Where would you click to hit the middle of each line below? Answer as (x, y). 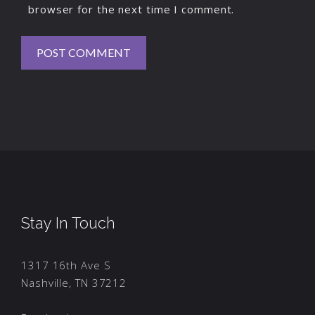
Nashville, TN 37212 (74, 283)
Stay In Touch (68, 223)
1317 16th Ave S (66, 265)
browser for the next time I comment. (131, 9)
